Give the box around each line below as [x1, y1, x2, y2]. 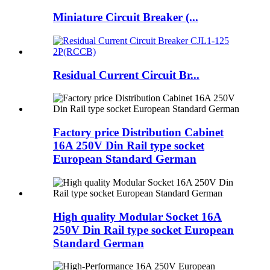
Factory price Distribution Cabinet [53, 126, 224, 139]
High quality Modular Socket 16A [53, 210, 222, 223]
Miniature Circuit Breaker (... [53, 11, 198, 24]
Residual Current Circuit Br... [53, 68, 199, 81]
